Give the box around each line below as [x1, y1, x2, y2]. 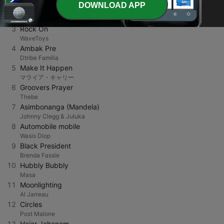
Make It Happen [20, 63, 72, 72]
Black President [20, 141, 71, 150]
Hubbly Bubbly [20, 161, 68, 169]
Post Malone [20, 210, 55, 217]
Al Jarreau [20, 190, 48, 198]
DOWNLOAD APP [78, 1, 145, 10]
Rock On [20, 24, 48, 33]
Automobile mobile [20, 122, 80, 130]
